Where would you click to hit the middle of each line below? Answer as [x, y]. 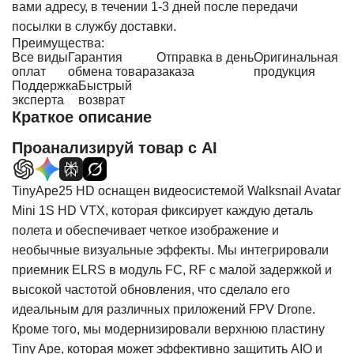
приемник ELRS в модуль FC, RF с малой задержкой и [172, 270]
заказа [175, 72]
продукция [284, 72]
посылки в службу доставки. [94, 26]
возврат [102, 100]
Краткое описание [82, 117]
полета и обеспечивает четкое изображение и [145, 230]
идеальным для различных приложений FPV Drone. [164, 309]
